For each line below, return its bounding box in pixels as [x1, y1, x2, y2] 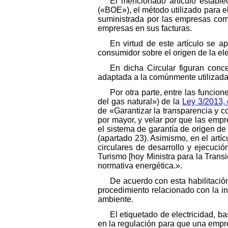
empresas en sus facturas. [98, 23, 192, 33]
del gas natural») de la [98, 97, 182, 106]
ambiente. [98, 194, 133, 204]
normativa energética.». [98, 161, 182, 170]
